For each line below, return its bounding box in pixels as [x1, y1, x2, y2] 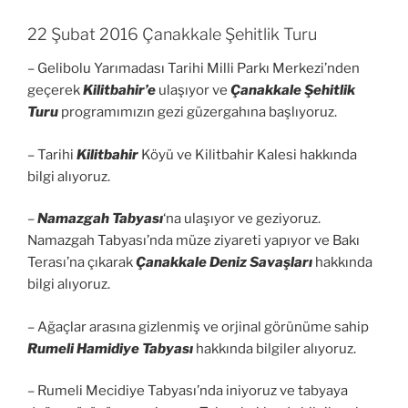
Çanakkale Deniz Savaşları [136, 254, 312, 271]
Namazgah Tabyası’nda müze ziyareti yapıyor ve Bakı [27, 232, 360, 250]
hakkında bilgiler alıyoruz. [193, 340, 356, 357]
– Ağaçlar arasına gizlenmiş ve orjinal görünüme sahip [27, 318, 369, 335]
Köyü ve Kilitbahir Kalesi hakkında [138, 146, 357, 163]
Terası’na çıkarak [27, 254, 136, 271]
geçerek [27, 82, 83, 99]
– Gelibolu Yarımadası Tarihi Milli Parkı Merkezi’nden [27, 60, 360, 77]
